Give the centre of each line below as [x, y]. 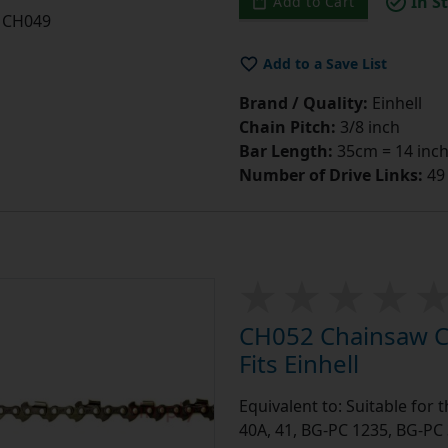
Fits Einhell [298, 364]
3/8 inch [367, 127]
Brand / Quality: [303, 103]
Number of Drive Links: [330, 175]
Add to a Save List [324, 64]
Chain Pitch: [287, 127]
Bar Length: [285, 151]
